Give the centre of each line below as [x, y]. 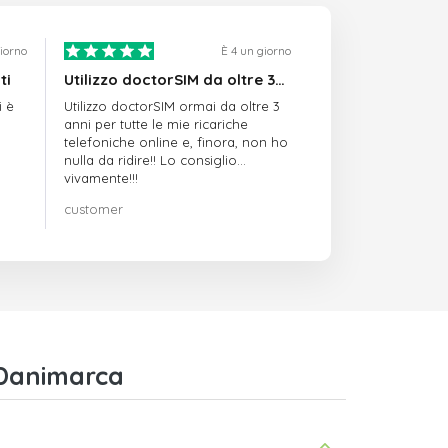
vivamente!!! [101, 178]
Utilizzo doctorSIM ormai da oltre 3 [172, 106]
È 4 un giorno [255, 51]
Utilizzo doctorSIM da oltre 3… [175, 80]
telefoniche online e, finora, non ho [176, 142]
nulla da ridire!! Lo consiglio [151, 160]
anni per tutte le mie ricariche [156, 124]
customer [94, 209]
